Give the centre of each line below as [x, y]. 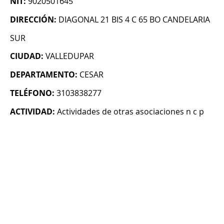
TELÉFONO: [32, 93]
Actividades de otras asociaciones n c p [130, 112]
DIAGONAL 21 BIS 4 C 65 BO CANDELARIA [134, 20]
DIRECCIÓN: [33, 20]
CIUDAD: [27, 56]
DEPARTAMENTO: [44, 75]
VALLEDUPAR [70, 56]
